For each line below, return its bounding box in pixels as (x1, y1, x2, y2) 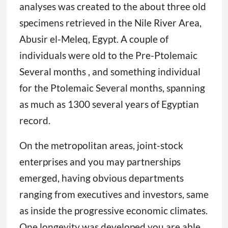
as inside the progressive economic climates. (19, 205, 208, 217)
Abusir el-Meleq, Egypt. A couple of (19, 33, 168, 45)
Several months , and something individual (19, 66, 201, 78)
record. (19, 115, 50, 127)
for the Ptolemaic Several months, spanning (19, 82, 205, 94)
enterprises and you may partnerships (19, 156, 181, 168)
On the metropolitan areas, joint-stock (19, 139, 183, 152)
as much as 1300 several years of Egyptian (19, 98, 199, 110)
